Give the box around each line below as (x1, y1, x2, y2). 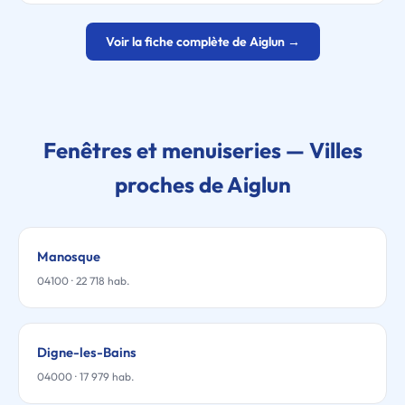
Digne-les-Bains (37, 344, 137, 361)
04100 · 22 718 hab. (37, 274, 129, 287)
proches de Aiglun (114, 171, 291, 198)
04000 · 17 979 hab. (37, 370, 134, 383)
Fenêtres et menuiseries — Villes (42, 137, 363, 164)
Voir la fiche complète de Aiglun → (105, 33, 300, 50)
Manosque (37, 248, 100, 265)
